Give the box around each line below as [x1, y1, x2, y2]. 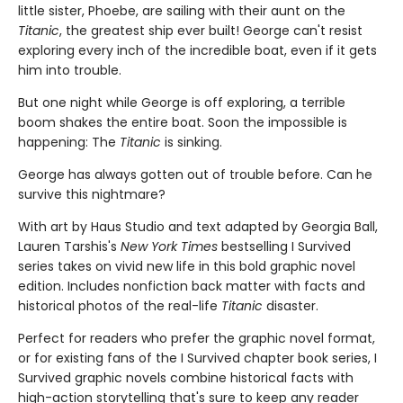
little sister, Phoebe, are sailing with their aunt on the [18, 2, 345, 20]
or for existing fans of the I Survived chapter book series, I [18, 349, 377, 367]
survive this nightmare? [18, 185, 166, 203]
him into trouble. [18, 61, 121, 79]
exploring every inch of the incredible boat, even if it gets [18, 41, 377, 59]
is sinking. [161, 133, 222, 151]
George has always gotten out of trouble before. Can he [18, 166, 372, 184]
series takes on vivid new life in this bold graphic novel [18, 257, 355, 275]
